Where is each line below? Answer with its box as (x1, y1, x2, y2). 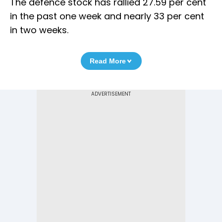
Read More (89, 57, 126, 65)
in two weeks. (10, 24, 68, 37)
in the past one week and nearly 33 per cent (10, 10, 204, 23)
